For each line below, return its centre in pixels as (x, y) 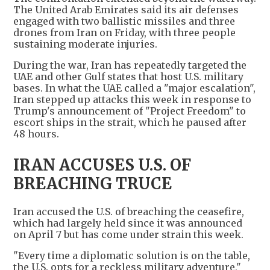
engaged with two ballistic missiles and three (124, 21)
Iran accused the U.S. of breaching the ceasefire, (129, 212)
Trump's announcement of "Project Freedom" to (130, 111)
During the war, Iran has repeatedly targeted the (130, 65)
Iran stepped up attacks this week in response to (132, 100)
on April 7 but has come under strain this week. (128, 235)
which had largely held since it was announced (128, 223)
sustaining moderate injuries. (85, 44)
